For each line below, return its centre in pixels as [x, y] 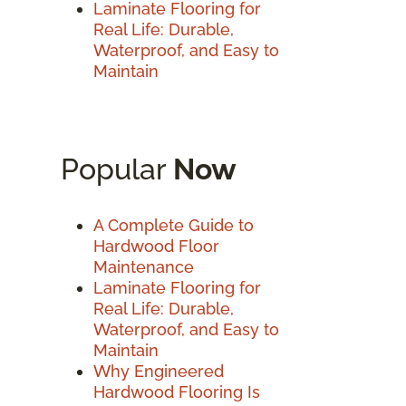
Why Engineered [159, 371]
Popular [117, 169]
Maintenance [144, 266]
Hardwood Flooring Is [177, 391]
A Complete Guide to [174, 225]
